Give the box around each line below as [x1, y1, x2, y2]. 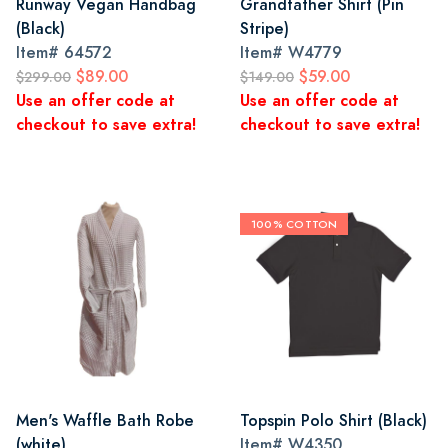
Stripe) [240, 17, 289, 40]
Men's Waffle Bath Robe [16, 409, 194, 432]
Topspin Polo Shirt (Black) [240, 409, 427, 432]
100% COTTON [251, 216, 338, 232]
